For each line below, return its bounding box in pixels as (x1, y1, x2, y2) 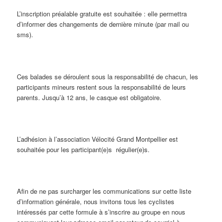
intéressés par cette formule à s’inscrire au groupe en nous (17, 207, 186, 217)
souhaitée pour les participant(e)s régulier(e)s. (17, 144, 150, 154)
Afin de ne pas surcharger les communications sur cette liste (17, 186, 192, 196)
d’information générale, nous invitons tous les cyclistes (17, 197, 175, 207)
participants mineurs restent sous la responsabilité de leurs (17, 82, 186, 92)
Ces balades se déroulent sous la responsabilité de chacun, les (17, 71, 199, 81)
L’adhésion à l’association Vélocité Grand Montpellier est (17, 134, 178, 144)
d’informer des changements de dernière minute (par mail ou (17, 19, 189, 29)
